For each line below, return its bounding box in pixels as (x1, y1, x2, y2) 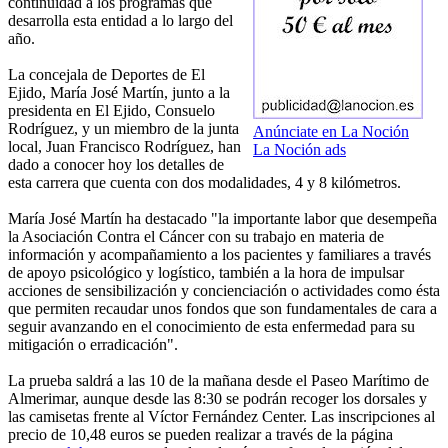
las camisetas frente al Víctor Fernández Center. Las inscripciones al (8, 408, 435, 426)
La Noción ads (253, 141, 346, 159)
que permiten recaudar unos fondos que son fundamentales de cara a (8, 300, 437, 318)
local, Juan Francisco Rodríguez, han (8, 138, 241, 156)
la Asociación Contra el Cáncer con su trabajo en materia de (8, 228, 384, 246)
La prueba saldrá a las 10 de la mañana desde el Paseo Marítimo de (8, 372, 429, 390)
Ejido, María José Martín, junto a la (8, 84, 230, 102)
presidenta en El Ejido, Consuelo (8, 102, 215, 120)
